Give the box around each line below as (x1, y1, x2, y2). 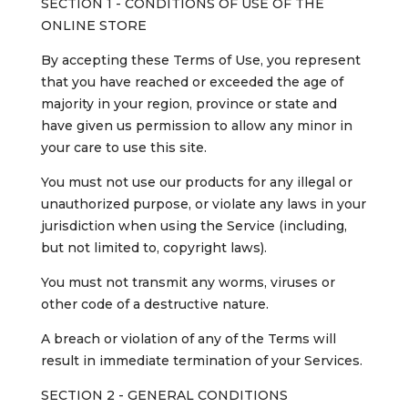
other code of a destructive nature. (40, 296, 269, 313)
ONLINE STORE (40, 17, 147, 35)
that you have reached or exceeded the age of (40, 74, 343, 91)
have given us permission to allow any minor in (40, 117, 352, 135)
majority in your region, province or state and (40, 96, 337, 113)
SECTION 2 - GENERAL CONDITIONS (40, 387, 288, 404)
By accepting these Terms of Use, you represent (40, 52, 361, 69)
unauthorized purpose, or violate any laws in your (40, 196, 366, 213)
